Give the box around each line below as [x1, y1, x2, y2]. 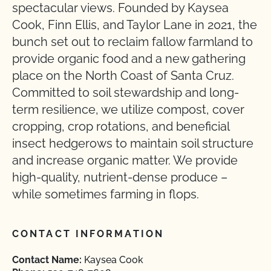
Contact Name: [12, 254, 82, 266]
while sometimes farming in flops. [12, 187, 199, 201]
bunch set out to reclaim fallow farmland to [12, 34, 253, 49]
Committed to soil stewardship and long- [12, 85, 239, 100]
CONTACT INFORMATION [12, 228, 164, 240]
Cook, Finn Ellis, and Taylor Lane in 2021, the [12, 18, 257, 32]
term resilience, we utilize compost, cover [12, 102, 244, 117]
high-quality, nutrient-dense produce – [12, 170, 227, 184]
